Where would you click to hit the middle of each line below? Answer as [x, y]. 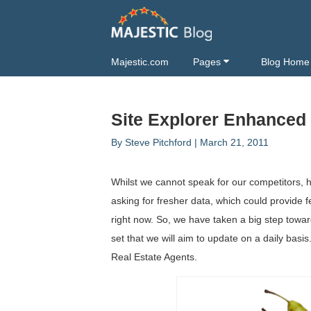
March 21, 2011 [234, 143]
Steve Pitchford [158, 143]
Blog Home [285, 62]
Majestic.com [140, 62]
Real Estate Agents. [154, 257]
